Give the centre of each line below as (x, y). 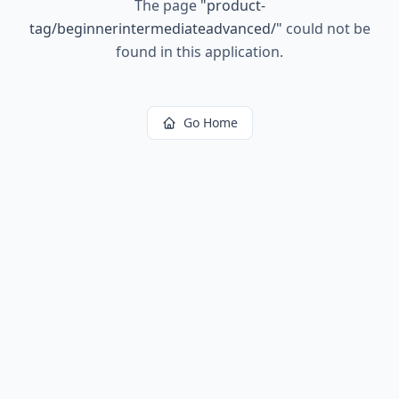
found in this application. (199, 52)
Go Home (210, 122)
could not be (326, 28)
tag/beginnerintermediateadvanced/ (152, 28)
